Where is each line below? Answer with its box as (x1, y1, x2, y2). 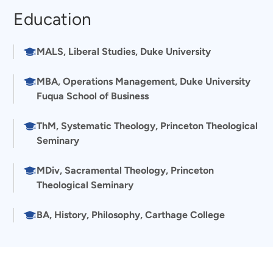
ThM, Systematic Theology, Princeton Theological (37, 120, 258, 132)
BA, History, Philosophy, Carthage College (37, 209, 225, 221)
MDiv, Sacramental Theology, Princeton (37, 165, 214, 177)
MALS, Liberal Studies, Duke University (37, 46, 211, 58)
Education (13, 8, 92, 29)
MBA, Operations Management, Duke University (37, 76, 251, 88)
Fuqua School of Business (37, 90, 149, 102)
